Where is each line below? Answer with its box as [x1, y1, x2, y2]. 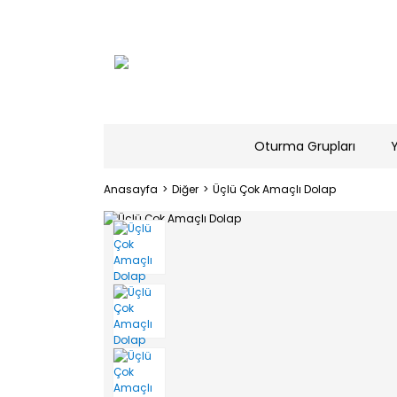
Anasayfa [104, 182, 158, 197]
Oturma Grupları [253, 136, 355, 155]
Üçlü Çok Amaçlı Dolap [213, 182, 336, 197]
